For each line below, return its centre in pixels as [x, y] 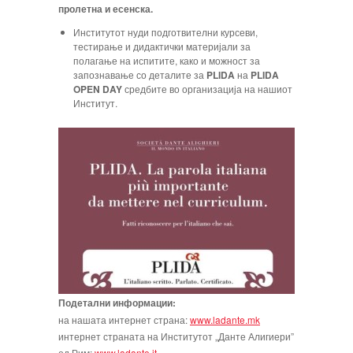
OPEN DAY [98, 89]
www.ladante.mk [225, 320]
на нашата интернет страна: [124, 320]
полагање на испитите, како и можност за [167, 60]
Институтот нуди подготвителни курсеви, [166, 32]
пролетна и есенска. [106, 9]
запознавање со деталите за [140, 74]
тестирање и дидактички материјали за [162, 46]
